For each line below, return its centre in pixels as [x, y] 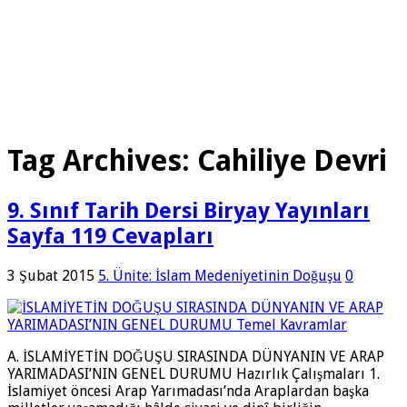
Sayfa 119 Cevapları [110, 236]
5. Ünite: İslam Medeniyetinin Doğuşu [220, 275]
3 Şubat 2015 [51, 275]
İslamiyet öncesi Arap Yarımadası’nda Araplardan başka [188, 391]
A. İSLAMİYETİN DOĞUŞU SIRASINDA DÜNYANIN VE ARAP [196, 356]
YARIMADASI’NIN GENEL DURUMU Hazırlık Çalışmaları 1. [195, 373]
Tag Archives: [102, 161]
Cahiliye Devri [292, 161]
